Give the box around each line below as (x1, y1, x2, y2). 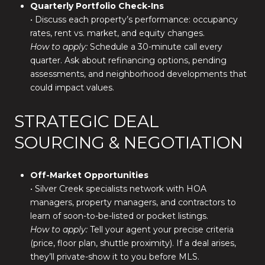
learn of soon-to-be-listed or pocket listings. (30, 211, 208, 222)
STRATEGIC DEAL (14, 111, 159, 131)
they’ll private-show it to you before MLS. (30, 251, 199, 263)
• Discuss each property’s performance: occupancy (30, 14, 238, 25)
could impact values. (30, 82, 114, 93)
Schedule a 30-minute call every (87, 41, 222, 52)
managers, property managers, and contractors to (30, 197, 236, 208)
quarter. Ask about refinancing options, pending (30, 54, 227, 66)
